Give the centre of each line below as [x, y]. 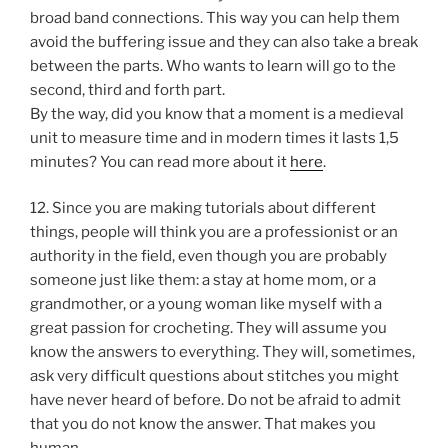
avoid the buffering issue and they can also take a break [224, 41]
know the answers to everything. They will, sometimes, [222, 352]
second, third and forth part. [127, 89]
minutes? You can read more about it [160, 161]
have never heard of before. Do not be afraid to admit [215, 400]
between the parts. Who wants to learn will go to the [213, 65]
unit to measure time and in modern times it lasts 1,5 [214, 137]
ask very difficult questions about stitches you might [214, 376]
